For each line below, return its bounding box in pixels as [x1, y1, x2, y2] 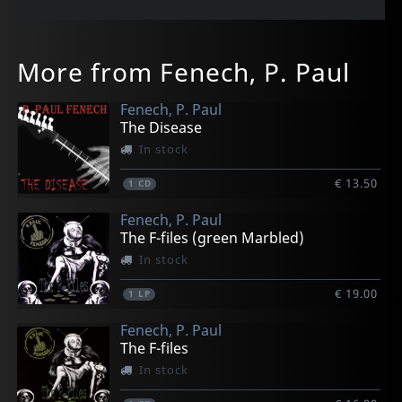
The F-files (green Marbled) [120, 227, 305, 248]
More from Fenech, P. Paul [17, 55, 351, 90]
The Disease [120, 117, 203, 137]
